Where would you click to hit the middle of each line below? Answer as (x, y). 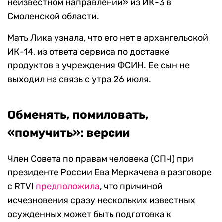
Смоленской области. (53, 17)
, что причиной (131, 187)
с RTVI (22, 187)
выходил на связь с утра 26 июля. (79, 80)
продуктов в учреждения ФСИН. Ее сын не (99, 66)
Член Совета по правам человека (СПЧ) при (100, 159)
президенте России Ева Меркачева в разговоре (110, 173)
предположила (68, 187)
